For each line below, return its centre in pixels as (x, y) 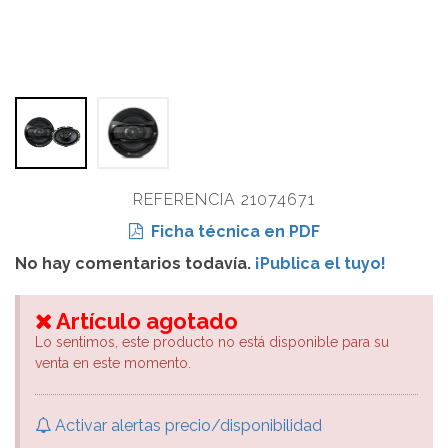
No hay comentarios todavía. (135, 264)
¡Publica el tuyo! (320, 264)
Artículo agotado (145, 321)
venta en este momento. (113, 363)
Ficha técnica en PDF (231, 232)
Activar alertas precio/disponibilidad (186, 426)
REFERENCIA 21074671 (224, 200)
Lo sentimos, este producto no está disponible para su (212, 342)
